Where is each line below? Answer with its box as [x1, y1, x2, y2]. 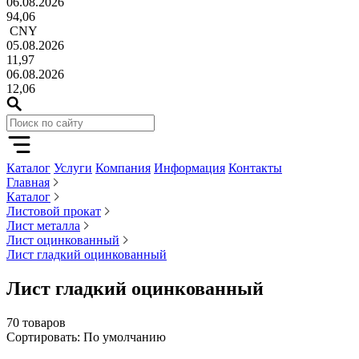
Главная [6, 175, 50, 189]
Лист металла [6, 219, 80, 232]
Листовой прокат [6, 204, 101, 218]
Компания [95, 161, 151, 175]
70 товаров [6, 315, 66, 329]
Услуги [54, 161, 92, 175]
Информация [154, 161, 225, 175]
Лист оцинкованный [6, 233, 119, 247]
